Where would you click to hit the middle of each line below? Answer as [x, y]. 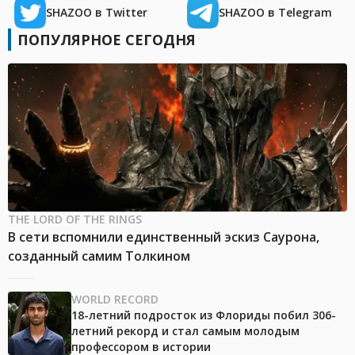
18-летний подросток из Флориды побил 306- [204, 315]
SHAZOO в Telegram [275, 13]
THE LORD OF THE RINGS [75, 219]
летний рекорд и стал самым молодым [185, 331]
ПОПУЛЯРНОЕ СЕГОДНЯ [107, 40]
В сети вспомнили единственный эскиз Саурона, [164, 237]
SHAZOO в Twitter [97, 13]
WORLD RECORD [115, 300]
